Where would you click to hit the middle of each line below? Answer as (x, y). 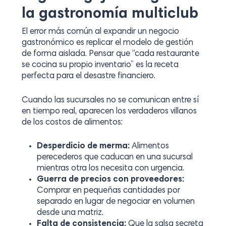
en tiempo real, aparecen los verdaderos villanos (109, 111)
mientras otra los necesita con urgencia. (110, 169)
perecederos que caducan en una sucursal (115, 158)
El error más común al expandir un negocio (100, 32)
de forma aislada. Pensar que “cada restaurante (110, 54)
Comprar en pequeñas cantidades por (108, 191)
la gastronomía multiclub (110, 14)
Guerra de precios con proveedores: (110, 180)
